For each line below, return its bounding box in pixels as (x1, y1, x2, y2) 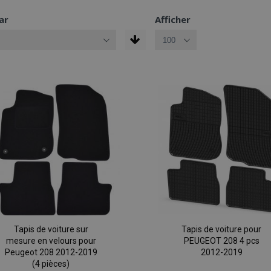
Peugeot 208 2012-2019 (4, 247, 97, 258)
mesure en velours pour (5, 236, 96, 246)
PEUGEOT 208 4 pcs (183, 236, 260, 246)
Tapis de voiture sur (13, 224, 88, 235)
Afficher (154, 13, 191, 25)
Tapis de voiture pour (181, 224, 262, 235)
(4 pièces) (32, 259, 70, 269)
